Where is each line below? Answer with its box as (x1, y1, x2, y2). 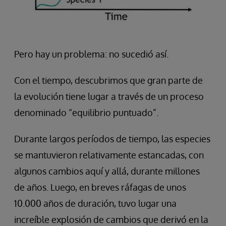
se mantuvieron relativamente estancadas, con (14, 149, 204, 161)
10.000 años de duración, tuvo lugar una (14, 198, 177, 209)
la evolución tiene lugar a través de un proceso (14, 91, 204, 102)
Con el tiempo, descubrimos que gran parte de (14, 75, 203, 86)
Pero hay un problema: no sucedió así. (14, 48, 168, 60)
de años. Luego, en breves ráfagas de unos (14, 182, 186, 193)
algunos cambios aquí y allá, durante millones (14, 165, 200, 177)
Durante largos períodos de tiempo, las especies (14, 133, 210, 145)
